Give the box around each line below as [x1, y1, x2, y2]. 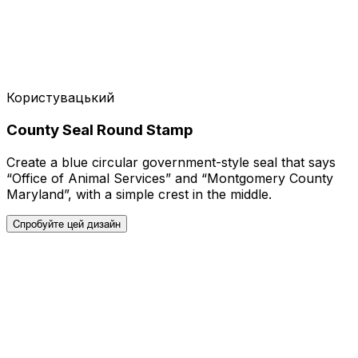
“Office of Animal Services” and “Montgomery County [6, 169, 333, 186]
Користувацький [6, 89, 114, 106]
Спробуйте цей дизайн [13, 217, 121, 230]
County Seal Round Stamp [6, 121, 193, 140]
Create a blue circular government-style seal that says [6, 153, 336, 170]
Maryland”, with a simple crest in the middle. [6, 185, 272, 202]
